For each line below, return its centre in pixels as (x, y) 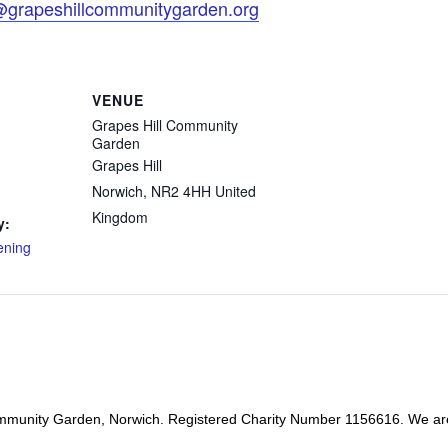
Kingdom (120, 216)
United (235, 190)
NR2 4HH (181, 190)
